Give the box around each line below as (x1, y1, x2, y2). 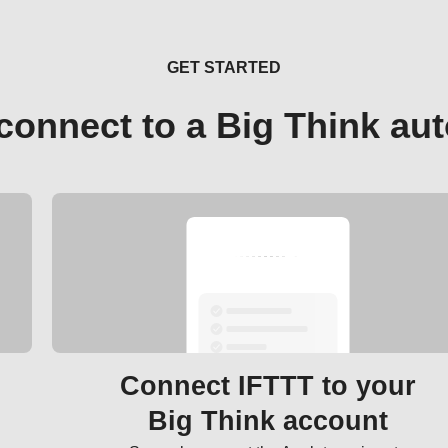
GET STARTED (167, 59, 281, 77)
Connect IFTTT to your (120, 371, 416, 402)
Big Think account (148, 406, 388, 437)
